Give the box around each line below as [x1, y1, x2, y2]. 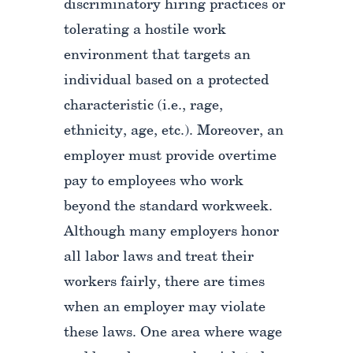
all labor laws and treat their [63, 251, 254, 265]
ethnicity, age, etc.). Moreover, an [63, 124, 284, 139]
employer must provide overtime [63, 150, 277, 164]
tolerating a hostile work [63, 24, 226, 38]
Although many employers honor [63, 225, 279, 240]
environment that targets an [63, 49, 251, 63]
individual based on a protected [63, 74, 269, 88]
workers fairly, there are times [63, 276, 265, 290]
